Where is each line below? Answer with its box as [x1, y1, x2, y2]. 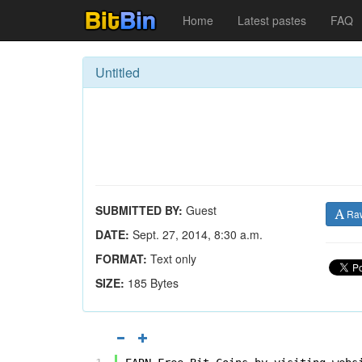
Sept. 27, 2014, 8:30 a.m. [129, 226, 263, 242]
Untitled [95, 63, 140, 82]
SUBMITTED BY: [95, 202, 183, 218]
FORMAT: [95, 250, 147, 267]
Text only [147, 250, 196, 267]
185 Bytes [128, 275, 179, 291]
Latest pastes [238, 12, 306, 28]
